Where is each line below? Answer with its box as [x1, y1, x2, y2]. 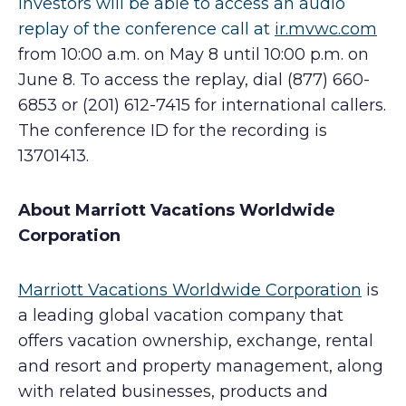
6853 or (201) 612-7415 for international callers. [18, 95, 386, 115]
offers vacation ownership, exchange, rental [18, 331, 373, 351]
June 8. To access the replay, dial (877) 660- [18, 70, 370, 90]
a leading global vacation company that [18, 305, 343, 325]
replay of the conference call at [18, 19, 275, 39]
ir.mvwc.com [275, 19, 377, 39]
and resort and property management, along [18, 356, 383, 376]
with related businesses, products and [18, 382, 328, 401]
